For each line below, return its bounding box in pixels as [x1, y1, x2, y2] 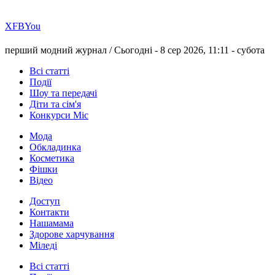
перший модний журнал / [5, 45, 114, 56]
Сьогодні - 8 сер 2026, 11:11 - [114, 45, 237, 56]
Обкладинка [29, 142, 81, 153]
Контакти [29, 207, 69, 218]
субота [237, 45, 265, 56]
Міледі [29, 240, 57, 251]
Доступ [29, 196, 60, 207]
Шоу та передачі [29, 88, 97, 99]
